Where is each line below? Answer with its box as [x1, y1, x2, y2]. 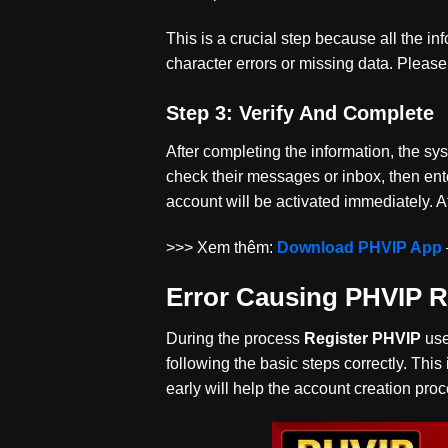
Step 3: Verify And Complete [166, 101, 435, 124]
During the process [166, 330, 301, 348]
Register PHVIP [300, 330, 426, 348]
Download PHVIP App [277, 238, 443, 256]
